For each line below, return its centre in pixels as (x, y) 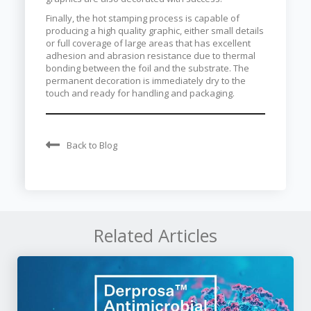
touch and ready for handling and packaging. (140, 93)
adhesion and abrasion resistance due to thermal (150, 56)
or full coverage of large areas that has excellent (148, 43)
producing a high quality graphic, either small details (154, 31)
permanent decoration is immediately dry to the (145, 81)
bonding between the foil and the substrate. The (147, 68)
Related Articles (155, 235)
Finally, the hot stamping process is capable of (142, 18)
